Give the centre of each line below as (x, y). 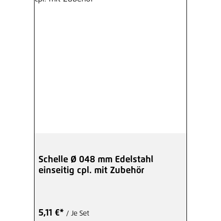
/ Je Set (78, 213)
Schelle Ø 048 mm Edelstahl (96, 160)
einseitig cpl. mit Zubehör (91, 170)
